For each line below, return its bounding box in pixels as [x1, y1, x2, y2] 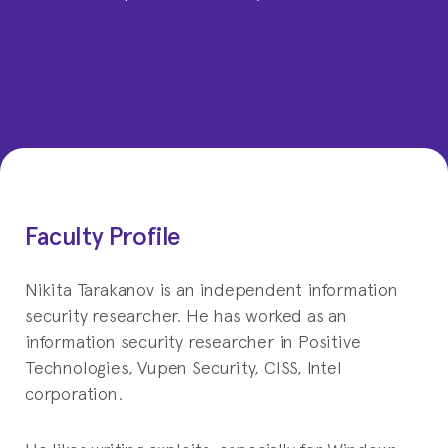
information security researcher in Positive [25, 328, 361, 352]
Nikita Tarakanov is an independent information [25, 276, 398, 300]
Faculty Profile [25, 217, 181, 253]
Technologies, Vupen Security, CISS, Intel [25, 354, 342, 378]
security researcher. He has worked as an [25, 302, 347, 326]
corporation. [25, 380, 123, 404]
